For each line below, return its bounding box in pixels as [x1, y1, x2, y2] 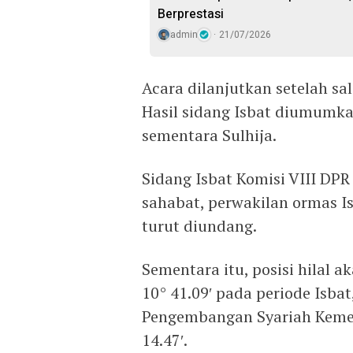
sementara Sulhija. [142, 124, 277, 146]
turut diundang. [142, 215, 257, 236]
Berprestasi [158, 5, 224, 24]
